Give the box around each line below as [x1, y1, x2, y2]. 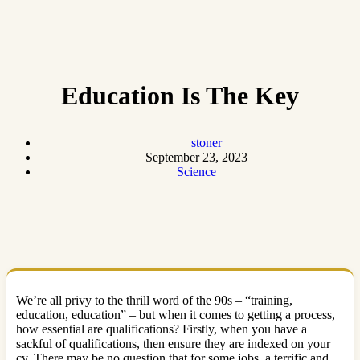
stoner [190, 135, 222, 149]
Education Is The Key [61, 80, 299, 110]
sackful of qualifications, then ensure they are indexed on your [16, 337, 330, 350]
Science [176, 164, 216, 178]
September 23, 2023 [145, 149, 247, 164]
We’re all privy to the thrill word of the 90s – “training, [16, 293, 292, 307]
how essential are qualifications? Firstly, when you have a [16, 322, 307, 336]
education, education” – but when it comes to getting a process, [16, 308, 335, 321]
